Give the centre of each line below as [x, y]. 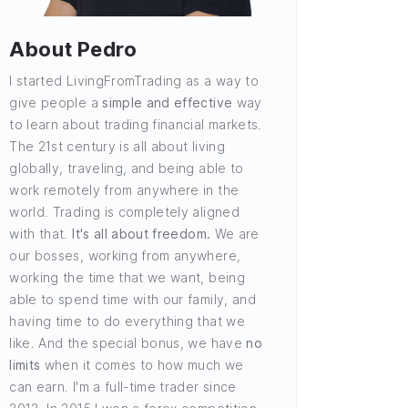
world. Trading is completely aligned [124, 211]
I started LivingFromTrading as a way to [134, 80]
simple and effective [168, 102]
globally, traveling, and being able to [127, 168]
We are [235, 233]
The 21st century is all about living [117, 146]
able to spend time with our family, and [133, 299]
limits [25, 364]
